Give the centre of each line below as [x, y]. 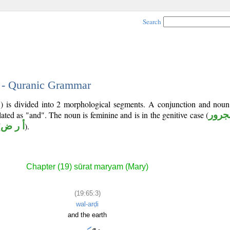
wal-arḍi [87, 204]
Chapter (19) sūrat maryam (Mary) [87, 167]
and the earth [87, 215]
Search [152, 22]
